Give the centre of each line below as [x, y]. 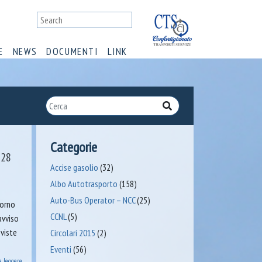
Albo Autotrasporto [84, 184]
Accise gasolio [74, 167]
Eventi [61, 249]
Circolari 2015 [73, 233]
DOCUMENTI [72, 51]
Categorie [73, 147]
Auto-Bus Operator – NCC [92, 200]
